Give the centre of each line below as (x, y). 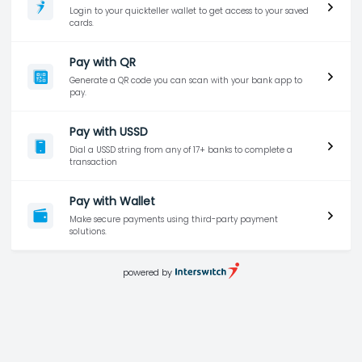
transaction (93, 162)
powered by (148, 272)
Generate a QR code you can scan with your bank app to (186, 80)
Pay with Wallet (112, 201)
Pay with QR (103, 62)
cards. (82, 23)
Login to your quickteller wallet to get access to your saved (189, 11)
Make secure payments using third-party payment (174, 219)
